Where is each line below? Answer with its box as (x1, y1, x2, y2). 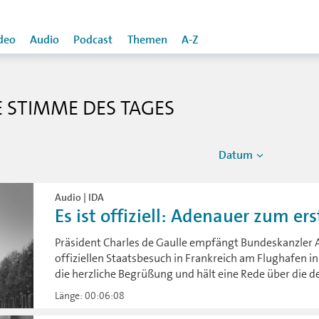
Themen (127, 33, 167, 47)
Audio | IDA (55, 191, 105, 204)
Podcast (73, 33, 113, 47)
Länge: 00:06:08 (55, 289, 125, 303)
